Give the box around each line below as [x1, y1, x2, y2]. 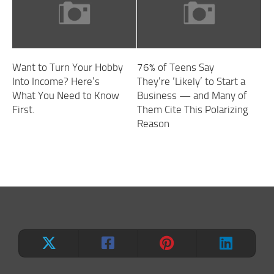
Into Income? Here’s [12, 75, 100, 87]
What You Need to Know [12, 89, 119, 102]
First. [12, 103, 35, 116]
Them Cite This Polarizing [137, 103, 248, 116]
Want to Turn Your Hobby [12, 61, 123, 73]
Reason [137, 117, 169, 130]
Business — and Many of [137, 89, 247, 102]
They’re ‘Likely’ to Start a [137, 75, 245, 87]
